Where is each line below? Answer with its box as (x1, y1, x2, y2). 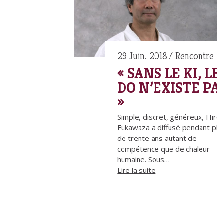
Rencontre (175, 50, 214, 62)
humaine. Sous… (117, 155, 170, 165)
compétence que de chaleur (117, 144, 210, 154)
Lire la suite (117, 165, 156, 175)
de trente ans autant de (117, 133, 197, 143)
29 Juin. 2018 (117, 50, 168, 62)
